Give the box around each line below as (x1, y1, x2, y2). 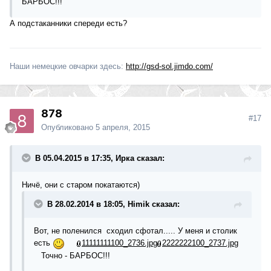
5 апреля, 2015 (96, 123, 150, 132)
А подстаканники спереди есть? (10, 18, 127, 28)
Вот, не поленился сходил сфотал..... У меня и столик (34, 226, 237, 236)
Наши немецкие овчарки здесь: (10, 62, 126, 71)
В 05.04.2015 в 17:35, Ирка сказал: (35, 154, 165, 163)
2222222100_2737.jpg (162, 238, 238, 248)
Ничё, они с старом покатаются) (22, 180, 140, 190)
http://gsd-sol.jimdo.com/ (126, 62, 213, 71)
